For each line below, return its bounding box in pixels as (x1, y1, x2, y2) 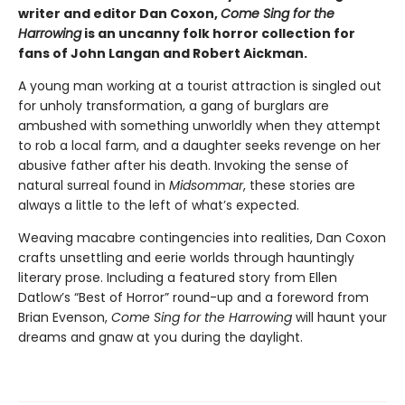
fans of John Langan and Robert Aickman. (18, 44, 307, 63)
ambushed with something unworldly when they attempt (18, 117, 381, 136)
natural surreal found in (18, 176, 169, 195)
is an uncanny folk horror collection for (81, 24, 355, 43)
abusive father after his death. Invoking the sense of (18, 156, 349, 175)
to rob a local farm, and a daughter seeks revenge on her (18, 137, 381, 155)
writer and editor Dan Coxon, (18, 5, 221, 24)
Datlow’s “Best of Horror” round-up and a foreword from (18, 288, 369, 307)
